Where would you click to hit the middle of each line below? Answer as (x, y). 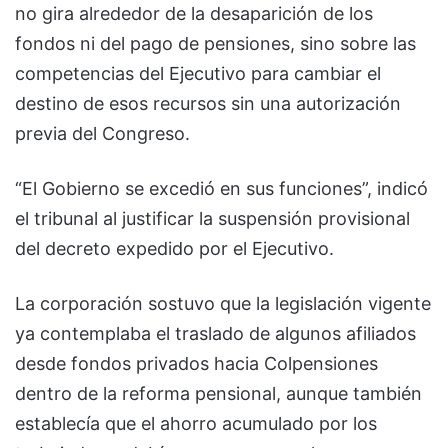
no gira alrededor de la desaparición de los (194, 13)
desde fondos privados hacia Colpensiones (196, 363)
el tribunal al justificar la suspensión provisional (212, 218)
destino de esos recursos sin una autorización (208, 103)
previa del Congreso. (102, 133)
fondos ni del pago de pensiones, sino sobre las (215, 43)
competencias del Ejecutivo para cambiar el (198, 73)
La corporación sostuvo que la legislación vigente (223, 303)
